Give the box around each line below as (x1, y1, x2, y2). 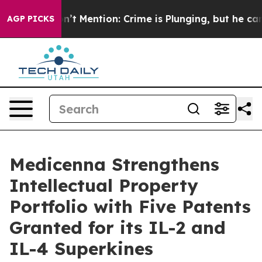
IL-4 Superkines (9, 237, 153, 260)
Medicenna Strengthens (9, 153, 219, 175)
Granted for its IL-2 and (9, 216, 226, 239)
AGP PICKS (7, 13, 54, 24)
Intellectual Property (9, 174, 198, 196)
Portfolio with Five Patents (9, 195, 251, 218)
